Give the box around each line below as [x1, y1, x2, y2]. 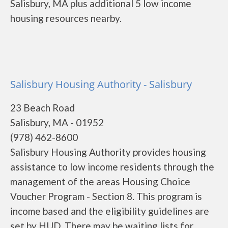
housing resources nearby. [10, 12, 122, 24]
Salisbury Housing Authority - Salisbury [10, 77, 192, 91]
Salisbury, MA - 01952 [10, 117, 104, 128]
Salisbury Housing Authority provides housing [10, 146, 206, 158]
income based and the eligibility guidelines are [10, 205, 209, 217]
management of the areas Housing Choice [10, 176, 190, 187]
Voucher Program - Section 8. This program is [10, 190, 202, 202]
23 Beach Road [10, 102, 75, 113]
